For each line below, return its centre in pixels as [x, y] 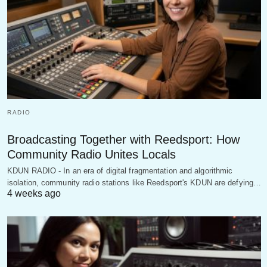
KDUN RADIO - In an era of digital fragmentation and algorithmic [120, 170]
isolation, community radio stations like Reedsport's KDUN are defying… [134, 182]
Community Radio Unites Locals [91, 154]
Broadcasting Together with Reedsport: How [123, 139]
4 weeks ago [34, 193]
